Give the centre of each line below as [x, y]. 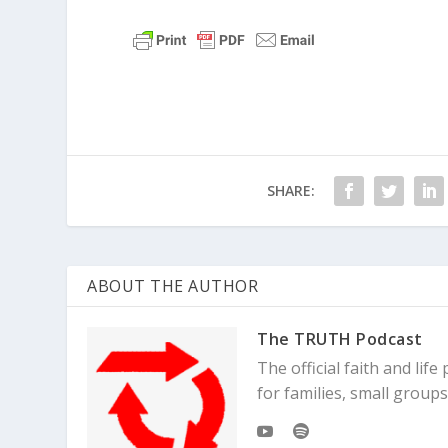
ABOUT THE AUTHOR [173, 285]
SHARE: [290, 190]
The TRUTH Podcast [340, 338]
